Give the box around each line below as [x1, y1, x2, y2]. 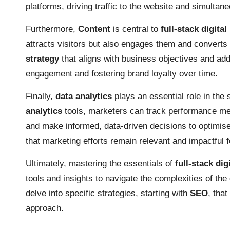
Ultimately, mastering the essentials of [26, 158, 175, 168]
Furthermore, [26, 24, 78, 34]
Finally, [26, 91, 55, 101]
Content [78, 24, 110, 34]
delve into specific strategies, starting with [26, 188, 190, 198]
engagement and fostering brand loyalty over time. [26, 68, 218, 79]
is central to [110, 24, 161, 34]
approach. [26, 203, 64, 213]
